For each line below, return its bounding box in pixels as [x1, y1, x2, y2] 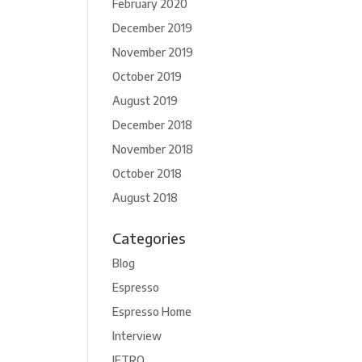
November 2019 [112, 45, 194, 59]
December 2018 [112, 118, 193, 132]
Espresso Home [112, 305, 192, 318]
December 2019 [112, 21, 193, 35]
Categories [112, 229, 186, 247]
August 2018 [112, 191, 179, 204]
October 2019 [112, 69, 183, 83]
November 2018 [112, 142, 194, 156]
